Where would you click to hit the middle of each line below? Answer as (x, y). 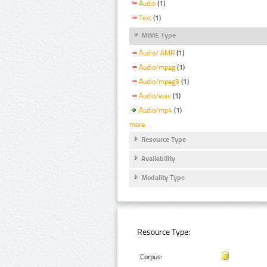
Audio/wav (155, 96)
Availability (158, 159)
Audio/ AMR (157, 53)
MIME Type (159, 35)
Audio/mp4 (156, 110)
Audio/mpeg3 (159, 82)
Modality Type (163, 178)
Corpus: (152, 257)
